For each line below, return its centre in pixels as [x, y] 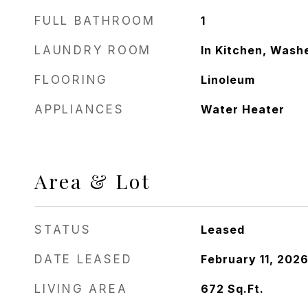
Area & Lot [93, 181]
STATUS [63, 230]
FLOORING [71, 80]
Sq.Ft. [245, 289]
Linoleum [228, 80]
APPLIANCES [79, 109]
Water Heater [242, 109]
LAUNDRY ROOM [93, 50]
